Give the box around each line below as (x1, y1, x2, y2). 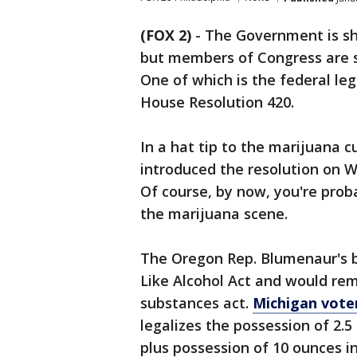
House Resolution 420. (140, 92, 294, 112)
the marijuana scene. (140, 204, 288, 223)
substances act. (140, 293, 253, 312)
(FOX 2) (140, 25, 191, 45)
